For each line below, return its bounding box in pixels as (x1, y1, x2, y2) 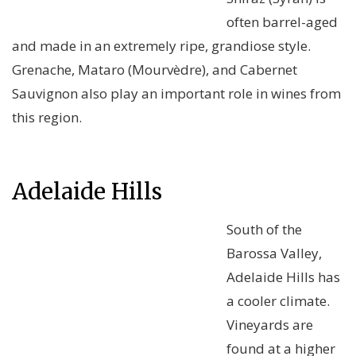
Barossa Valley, (226, 244, 322, 263)
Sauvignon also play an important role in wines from (12, 84, 341, 103)
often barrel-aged (226, 13, 338, 32)
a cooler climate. (226, 292, 330, 311)
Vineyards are (226, 315, 313, 335)
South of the (226, 220, 302, 239)
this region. (12, 108, 82, 127)
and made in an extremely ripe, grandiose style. (12, 37, 311, 56)
